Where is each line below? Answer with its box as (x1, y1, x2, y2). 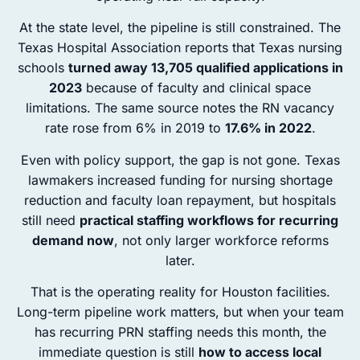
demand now (31, 231, 114, 248)
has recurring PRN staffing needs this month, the (34, 324, 326, 341)
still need (22, 211, 80, 228)
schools (17, 59, 68, 76)
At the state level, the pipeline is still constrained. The (19, 19, 341, 36)
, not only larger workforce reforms (113, 231, 329, 248)
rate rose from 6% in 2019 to (44, 120, 225, 137)
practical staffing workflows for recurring (80, 211, 338, 228)
